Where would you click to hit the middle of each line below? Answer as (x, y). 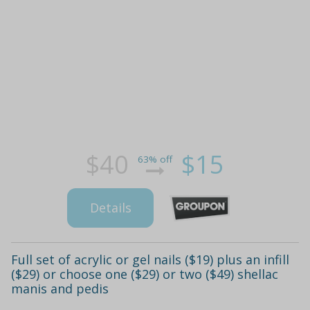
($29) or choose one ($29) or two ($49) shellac (145, 274)
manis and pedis (60, 288)
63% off (155, 159)
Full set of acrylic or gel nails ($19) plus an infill (150, 259)
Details (110, 208)
